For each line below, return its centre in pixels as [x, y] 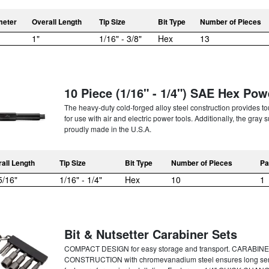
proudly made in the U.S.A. [107, 128]
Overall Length [57, 21]
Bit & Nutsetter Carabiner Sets [150, 234]
